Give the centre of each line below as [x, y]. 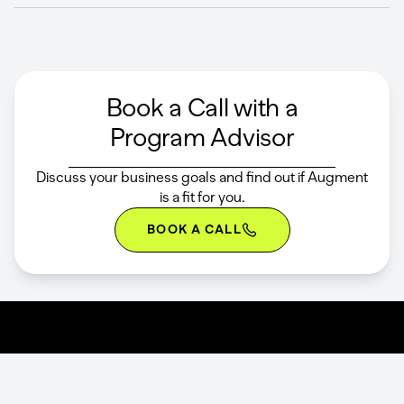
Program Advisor [202, 137]
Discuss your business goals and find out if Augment [202, 177]
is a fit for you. [202, 197]
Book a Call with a [202, 107]
